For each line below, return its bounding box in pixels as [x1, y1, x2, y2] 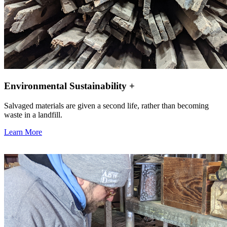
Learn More [4, 127, 42, 136]
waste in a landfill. [4, 110, 62, 119]
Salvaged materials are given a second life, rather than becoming [4, 101, 209, 110]
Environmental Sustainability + [4, 81, 135, 92]
